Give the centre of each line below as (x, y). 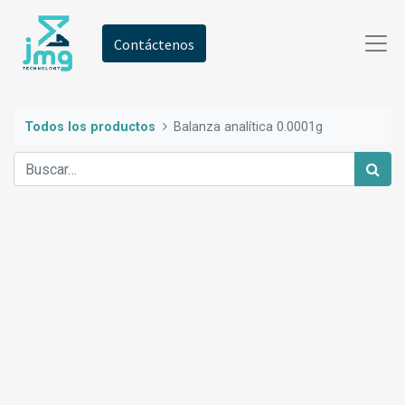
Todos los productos (90, 127)
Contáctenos (155, 45)
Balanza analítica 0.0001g (249, 127)
